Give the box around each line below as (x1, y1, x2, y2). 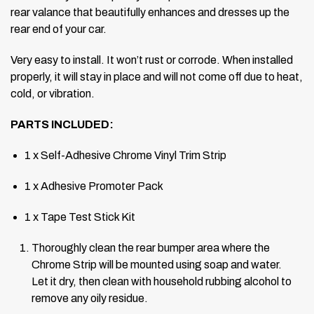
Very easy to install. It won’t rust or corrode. (11, 53, 220, 66)
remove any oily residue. (32, 292, 148, 304)
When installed (220, 53, 293, 66)
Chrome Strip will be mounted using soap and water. (32, 258, 282, 271)
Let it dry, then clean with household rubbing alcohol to (32, 275, 292, 287)
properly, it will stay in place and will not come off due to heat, (11, 70, 303, 83)
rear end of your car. (11, 22, 107, 35)
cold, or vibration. (11, 87, 95, 100)
